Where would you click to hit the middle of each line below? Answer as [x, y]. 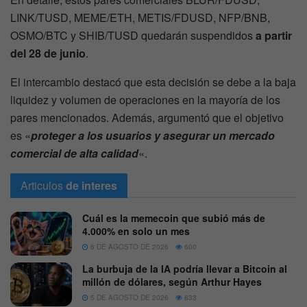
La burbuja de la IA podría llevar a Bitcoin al [185, 269]
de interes [91, 185]
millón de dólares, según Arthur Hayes [172, 282]
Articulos [42, 185]
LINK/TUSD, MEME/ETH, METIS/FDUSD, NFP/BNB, [140, 17]
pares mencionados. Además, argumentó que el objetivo [147, 117]
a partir [274, 35]
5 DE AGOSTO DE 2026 [128, 298]
